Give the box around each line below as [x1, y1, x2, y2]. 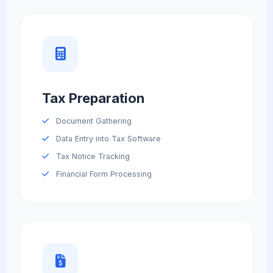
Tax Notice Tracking [53, 152, 130, 161]
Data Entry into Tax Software [53, 134, 161, 144]
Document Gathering [53, 116, 132, 126]
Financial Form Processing [53, 169, 152, 179]
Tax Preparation [42, 90, 145, 106]
